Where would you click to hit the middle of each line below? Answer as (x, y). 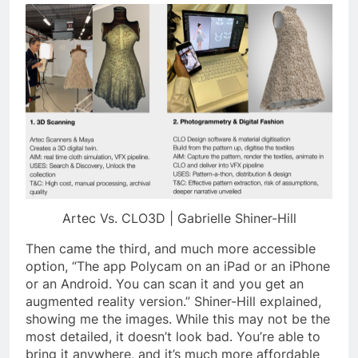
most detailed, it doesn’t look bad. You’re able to (173, 337)
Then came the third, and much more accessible (171, 249)
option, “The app (78, 267)
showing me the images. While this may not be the (178, 319)
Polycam (158, 267)
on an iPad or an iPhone (258, 267)
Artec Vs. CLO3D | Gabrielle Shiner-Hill (179, 219)
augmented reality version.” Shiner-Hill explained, (173, 302)
